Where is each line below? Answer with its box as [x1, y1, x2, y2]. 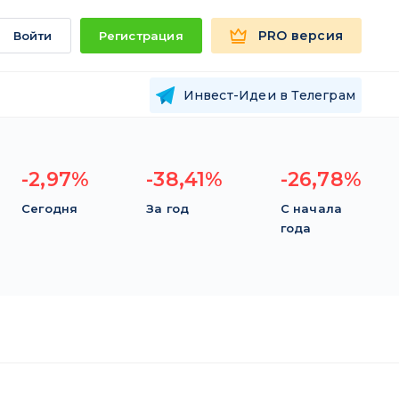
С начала [280, 201, 343, 216]
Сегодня [20, 201, 78, 216]
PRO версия [258, 28, 343, 44]
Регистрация [98, 28, 183, 43]
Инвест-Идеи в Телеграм [183, 86, 355, 103]
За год [146, 201, 190, 216]
